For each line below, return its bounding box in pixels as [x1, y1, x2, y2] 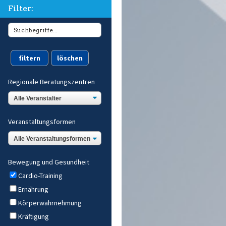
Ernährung [18, 184, 48, 194]
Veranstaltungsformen [8, 117, 76, 127]
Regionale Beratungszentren [8, 77, 95, 87]
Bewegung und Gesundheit [8, 157, 89, 166]
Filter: [8, 4, 33, 13]
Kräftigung [18, 211, 49, 221]
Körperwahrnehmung [18, 198, 82, 207]
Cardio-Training [18, 171, 63, 180]
